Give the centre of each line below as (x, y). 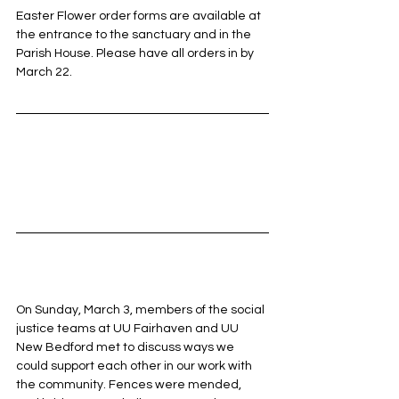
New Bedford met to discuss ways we (126, 347)
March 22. (44, 72)
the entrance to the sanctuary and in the (135, 34)
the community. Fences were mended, (130, 384)
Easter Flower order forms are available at (140, 16)
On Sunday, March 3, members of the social (142, 309)
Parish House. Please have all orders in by (136, 53)
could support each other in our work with (135, 366)
